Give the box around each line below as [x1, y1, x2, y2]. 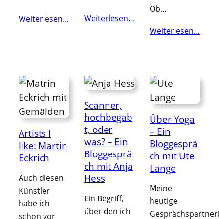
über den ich [84, 206, 131, 217]
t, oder [84, 123, 113, 136]
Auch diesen [19, 173, 64, 184]
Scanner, [84, 99, 122, 111]
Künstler [19, 185, 50, 197]
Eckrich [19, 152, 50, 164]
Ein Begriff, [84, 193, 124, 204]
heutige [150, 196, 177, 207]
